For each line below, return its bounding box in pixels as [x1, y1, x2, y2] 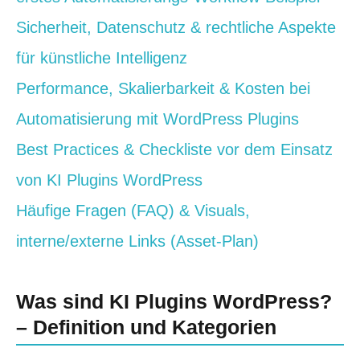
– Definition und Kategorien [16, 316, 276, 339]
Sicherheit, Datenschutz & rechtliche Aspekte [16, 18, 336, 37]
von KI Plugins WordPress [16, 171, 202, 190]
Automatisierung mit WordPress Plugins [16, 110, 299, 129]
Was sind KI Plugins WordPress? [16, 290, 332, 313]
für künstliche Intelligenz [16, 49, 187, 67]
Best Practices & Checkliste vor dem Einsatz [16, 141, 333, 159]
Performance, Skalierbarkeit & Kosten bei [16, 80, 310, 98]
